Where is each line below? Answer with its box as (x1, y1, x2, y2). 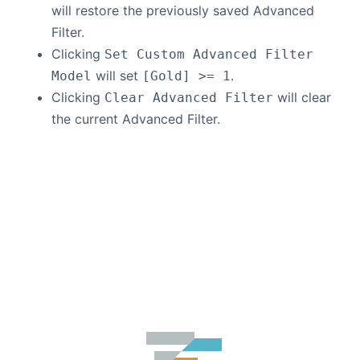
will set (92, 67, 142, 84)
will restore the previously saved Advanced (51, 2, 314, 18)
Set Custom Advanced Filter (104, 47, 313, 62)
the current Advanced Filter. (51, 111, 220, 127)
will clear (273, 89, 331, 105)
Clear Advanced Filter (104, 90, 273, 105)
